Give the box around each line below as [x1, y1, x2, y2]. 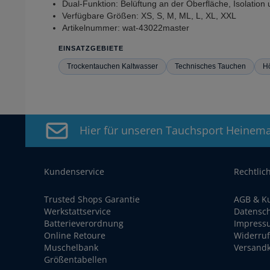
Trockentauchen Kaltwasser [67, 61, 158, 71]
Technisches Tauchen [175, 61, 246, 71]
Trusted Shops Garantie [44, 193, 140, 205]
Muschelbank [44, 241, 98, 253]
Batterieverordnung [44, 217, 124, 229]
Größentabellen [44, 253, 107, 265]
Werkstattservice [44, 205, 111, 217]
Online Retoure [44, 229, 105, 241]
